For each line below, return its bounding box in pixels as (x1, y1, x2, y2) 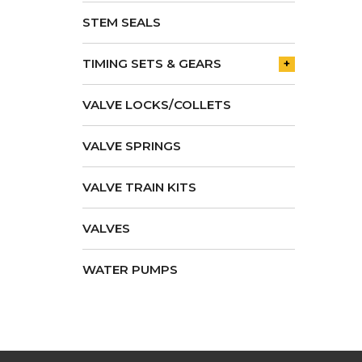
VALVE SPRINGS (82, 138, 181, 154)
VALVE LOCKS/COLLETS (82, 97, 231, 112)
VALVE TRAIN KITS (82, 179, 196, 195)
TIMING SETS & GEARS (82, 56, 221, 71)
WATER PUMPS (82, 262, 178, 277)
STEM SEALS (82, 15, 161, 30)
